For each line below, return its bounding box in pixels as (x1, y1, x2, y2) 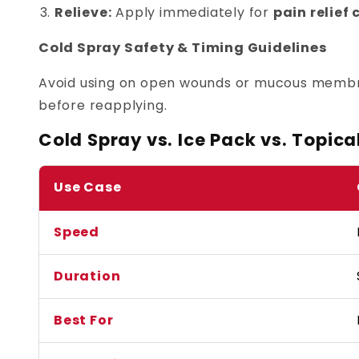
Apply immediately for (111, 3, 273, 22)
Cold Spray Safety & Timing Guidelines (38, 38, 328, 58)
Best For (54, 311, 114, 330)
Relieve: (54, 3, 112, 22)
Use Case (54, 178, 122, 197)
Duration (54, 267, 121, 286)
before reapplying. (38, 96, 167, 115)
